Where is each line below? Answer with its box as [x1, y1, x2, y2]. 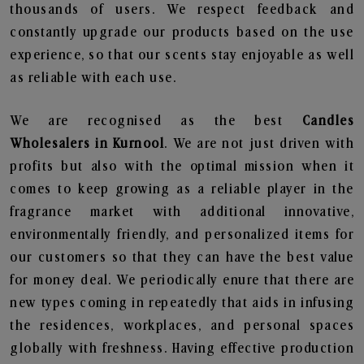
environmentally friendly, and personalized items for [10, 227, 354, 242]
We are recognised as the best [10, 114, 302, 128]
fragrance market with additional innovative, [10, 205, 354, 219]
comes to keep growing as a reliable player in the [10, 182, 354, 197]
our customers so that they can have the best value [10, 250, 354, 265]
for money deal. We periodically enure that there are [10, 273, 354, 288]
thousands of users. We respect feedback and [10, 2, 354, 17]
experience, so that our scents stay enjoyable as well [10, 48, 354, 63]
